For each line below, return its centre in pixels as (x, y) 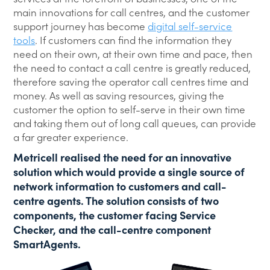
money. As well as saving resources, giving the (119, 95)
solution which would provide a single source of (129, 171)
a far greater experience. (71, 137)
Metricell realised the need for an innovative (123, 157)
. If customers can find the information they (133, 40)
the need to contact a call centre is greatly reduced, (132, 67)
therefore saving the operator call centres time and (131, 81)
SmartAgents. (47, 244)
